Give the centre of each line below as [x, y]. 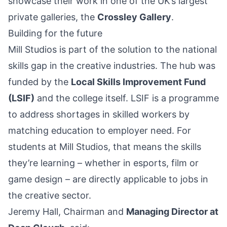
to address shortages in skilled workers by [99, 115]
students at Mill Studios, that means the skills [105, 147]
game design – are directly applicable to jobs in [108, 179]
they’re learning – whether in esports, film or [103, 163]
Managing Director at [172, 212]
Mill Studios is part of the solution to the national [112, 50]
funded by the [40, 82]
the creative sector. [50, 196]
